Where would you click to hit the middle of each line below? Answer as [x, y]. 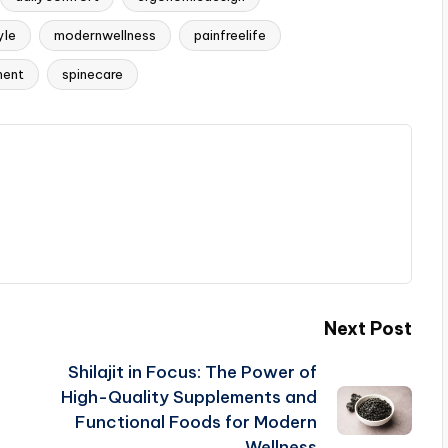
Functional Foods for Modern [195, 422]
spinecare [92, 74]
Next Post [367, 329]
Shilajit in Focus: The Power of [192, 372]
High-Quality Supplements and [188, 397]
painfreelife [230, 35]
